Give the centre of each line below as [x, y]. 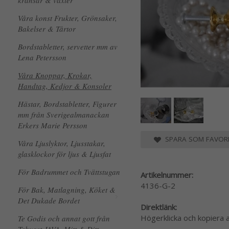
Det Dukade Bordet [49, 200]
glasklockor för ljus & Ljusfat [64, 154]
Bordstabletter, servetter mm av [68, 47]
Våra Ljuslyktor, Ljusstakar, [62, 143]
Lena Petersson [42, 57]
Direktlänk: [159, 207]
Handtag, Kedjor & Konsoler [65, 86]
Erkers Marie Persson [53, 125]
